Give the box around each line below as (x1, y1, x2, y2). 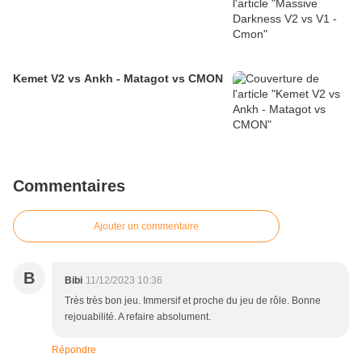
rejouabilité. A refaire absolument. (65, 311, 211, 323)
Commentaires (13, 177, 125, 196)
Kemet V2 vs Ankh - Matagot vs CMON (13, 72, 223, 86)
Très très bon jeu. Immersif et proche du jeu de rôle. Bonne (65, 295, 321, 307)
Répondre (52, 344, 96, 356)
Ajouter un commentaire (94, 221, 199, 233)
